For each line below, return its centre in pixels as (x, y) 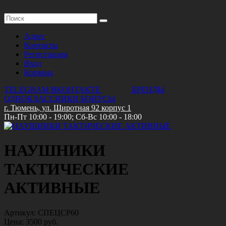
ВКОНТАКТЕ (76, 90)
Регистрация (46, 54)
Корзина (39, 72)
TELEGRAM (26, 90)
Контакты (41, 45)
